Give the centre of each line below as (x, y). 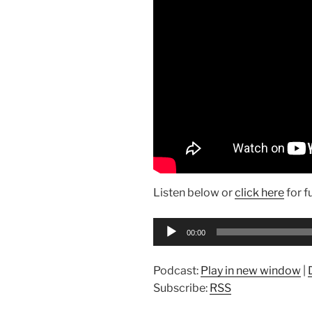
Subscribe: (181, 288)
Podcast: (177, 271)
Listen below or (194, 193)
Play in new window (251, 271)
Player (169, 242)
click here (259, 193)
